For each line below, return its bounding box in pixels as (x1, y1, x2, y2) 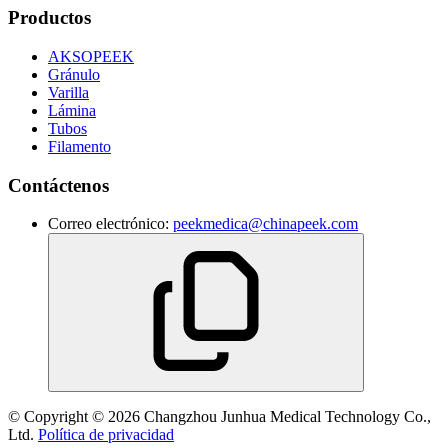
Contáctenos (8, 174, 109, 196)
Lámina (48, 101, 96, 119)
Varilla (48, 83, 89, 101)
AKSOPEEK (48, 47, 134, 65)
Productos (8, 7, 91, 29)
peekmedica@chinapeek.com (173, 215, 358, 233)
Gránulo (48, 65, 100, 83)
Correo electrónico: (48, 215, 173, 233)
